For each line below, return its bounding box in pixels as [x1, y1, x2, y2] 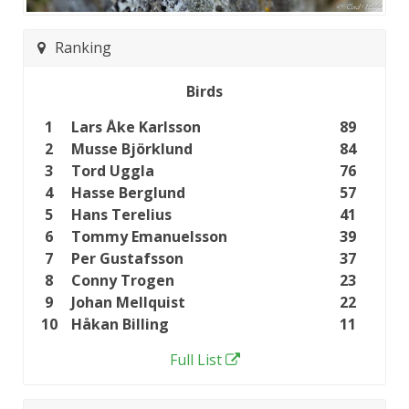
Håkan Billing [71, 313, 169, 334]
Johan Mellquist [71, 291, 185, 312]
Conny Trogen [71, 269, 174, 290]
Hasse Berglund [71, 182, 185, 203]
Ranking [55, 37, 111, 58]
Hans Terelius [71, 204, 172, 225]
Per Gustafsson [71, 247, 184, 268]
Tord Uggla [71, 160, 154, 181]
